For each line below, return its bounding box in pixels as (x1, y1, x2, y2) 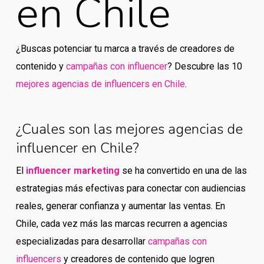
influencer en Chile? (15, 138, 139, 157)
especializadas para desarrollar (15, 236, 148, 247)
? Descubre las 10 (167, 61, 242, 72)
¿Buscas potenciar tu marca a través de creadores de (15, 43, 235, 54)
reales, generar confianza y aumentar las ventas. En (15, 200, 225, 212)
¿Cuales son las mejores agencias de (15, 120, 243, 138)
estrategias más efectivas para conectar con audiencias (15, 183, 246, 194)
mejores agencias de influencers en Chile (15, 78, 185, 90)
